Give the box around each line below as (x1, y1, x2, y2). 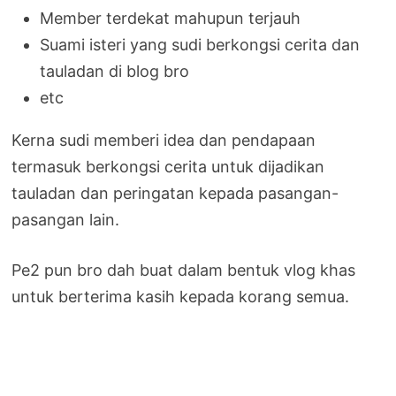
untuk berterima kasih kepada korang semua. (11, 286, 350, 306)
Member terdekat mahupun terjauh (40, 8, 301, 27)
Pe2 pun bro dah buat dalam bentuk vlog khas (11, 260, 356, 279)
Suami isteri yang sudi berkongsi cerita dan (40, 34, 361, 54)
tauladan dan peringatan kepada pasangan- (11, 183, 339, 202)
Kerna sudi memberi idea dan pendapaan (11, 130, 316, 149)
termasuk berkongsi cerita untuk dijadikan (11, 156, 325, 176)
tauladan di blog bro (40, 61, 190, 80)
